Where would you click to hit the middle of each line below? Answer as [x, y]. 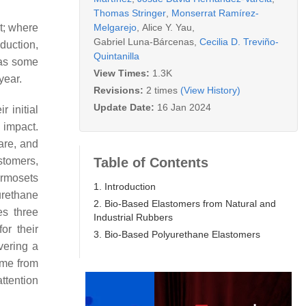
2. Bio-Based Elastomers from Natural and [185, 203]
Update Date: [125, 107]
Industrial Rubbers [133, 217]
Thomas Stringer [130, 13]
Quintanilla [116, 56]
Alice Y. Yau [167, 27]
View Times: [123, 73]
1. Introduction [125, 186]
